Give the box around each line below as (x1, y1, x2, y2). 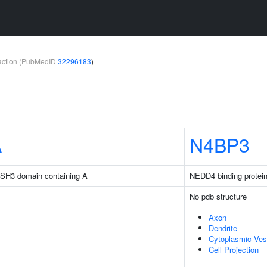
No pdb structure (190, 191, 247, 202)
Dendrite (209, 222, 237, 234)
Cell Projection (209, 244, 259, 255)
